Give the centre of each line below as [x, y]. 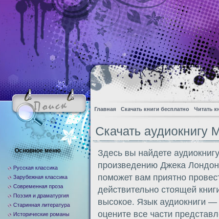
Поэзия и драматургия [41, 196]
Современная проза [38, 186]
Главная [105, 109]
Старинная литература [42, 205]
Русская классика [35, 168]
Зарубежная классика [40, 177]
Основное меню [38, 151]
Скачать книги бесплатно [155, 109]
